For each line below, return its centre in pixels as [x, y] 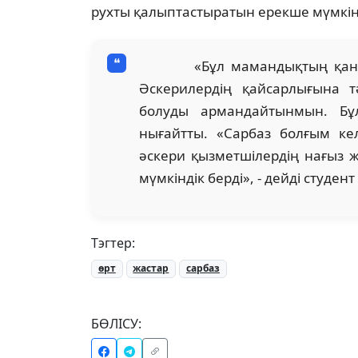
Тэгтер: [113, 243]
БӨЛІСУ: [116, 323]
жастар [151, 268]
